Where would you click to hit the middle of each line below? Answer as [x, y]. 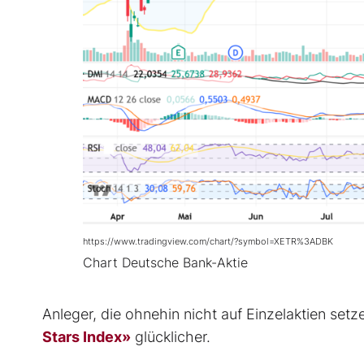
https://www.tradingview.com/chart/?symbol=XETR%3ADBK [208, 241]
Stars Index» [87, 336]
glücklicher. [171, 336]
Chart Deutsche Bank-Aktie [165, 262]
